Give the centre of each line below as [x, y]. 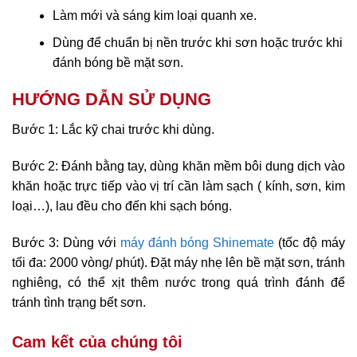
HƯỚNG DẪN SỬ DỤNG [112, 100]
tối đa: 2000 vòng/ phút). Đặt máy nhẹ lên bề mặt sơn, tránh [178, 262]
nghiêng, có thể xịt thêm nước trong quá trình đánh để [178, 282]
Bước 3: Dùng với [66, 242]
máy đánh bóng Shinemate [197, 242]
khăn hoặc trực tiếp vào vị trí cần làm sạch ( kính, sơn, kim [178, 186]
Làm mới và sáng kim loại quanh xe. [154, 15]
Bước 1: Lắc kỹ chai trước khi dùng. [113, 130]
